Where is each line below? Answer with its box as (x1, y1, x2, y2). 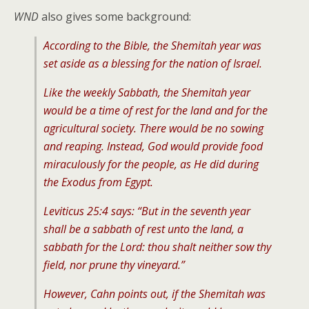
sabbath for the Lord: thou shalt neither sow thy (43, 239, 271, 255)
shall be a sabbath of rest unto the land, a (43, 221, 243, 237)
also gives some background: (39, 9, 191, 24)
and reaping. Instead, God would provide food (43, 139, 263, 154)
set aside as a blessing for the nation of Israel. (43, 56, 262, 71)
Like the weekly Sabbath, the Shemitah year (43, 85, 250, 100)
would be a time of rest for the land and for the (43, 103, 268, 118)
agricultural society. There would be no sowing (43, 121, 263, 136)
